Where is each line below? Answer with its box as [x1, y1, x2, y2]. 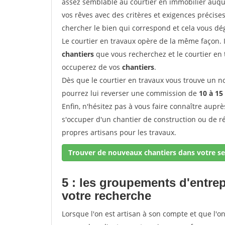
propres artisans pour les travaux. [62, 128, 176, 137]
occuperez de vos [62, 62, 122, 72]
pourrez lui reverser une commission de [62, 88, 199, 98]
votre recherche [62, 189, 151, 202]
